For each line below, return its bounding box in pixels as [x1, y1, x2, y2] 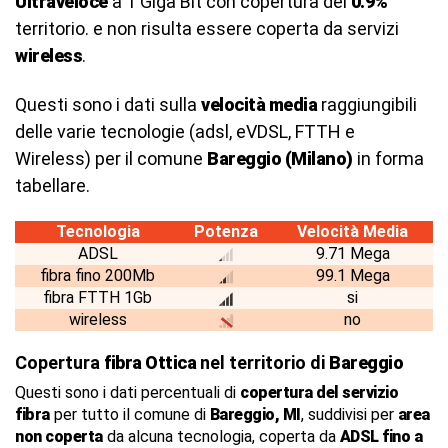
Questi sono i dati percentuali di [15, 383, 240, 402]
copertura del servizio [240, 383, 398, 402]
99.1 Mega [315, 266, 390, 285]
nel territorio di [196, 352, 329, 373]
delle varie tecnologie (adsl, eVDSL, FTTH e [15, 121, 355, 142]
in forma [352, 148, 424, 169]
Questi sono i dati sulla [15, 94, 201, 115]
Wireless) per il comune [15, 148, 207, 169]
